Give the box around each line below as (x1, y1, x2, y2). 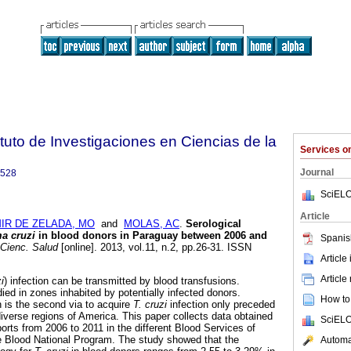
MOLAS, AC (124, 218, 179, 230)
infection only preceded (167, 299, 275, 311)
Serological (186, 218, 241, 230)
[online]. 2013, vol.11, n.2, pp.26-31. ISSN (58, 241, 251, 254)
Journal (300, 167, 334, 178)
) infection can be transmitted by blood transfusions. (4, 275, 240, 288)
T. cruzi (133, 299, 167, 311)
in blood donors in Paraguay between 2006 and (35, 230, 267, 242)
